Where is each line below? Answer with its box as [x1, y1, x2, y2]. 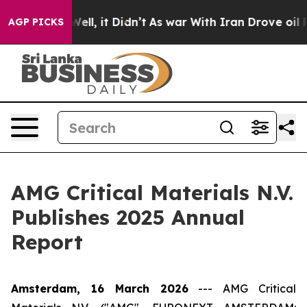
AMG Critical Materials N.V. [11, 180, 293, 206]
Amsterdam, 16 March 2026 [11, 282, 188, 295]
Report [11, 229, 83, 255]
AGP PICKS [8, 16, 64, 28]
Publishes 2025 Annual [11, 204, 245, 230]
